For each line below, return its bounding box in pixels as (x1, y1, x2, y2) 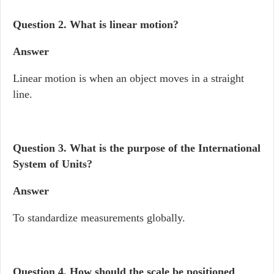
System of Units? (13, 158, 92, 170)
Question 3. (13, 142, 70, 154)
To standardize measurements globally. (13, 212, 185, 224)
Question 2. (13, 18, 70, 31)
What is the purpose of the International (70, 142, 261, 154)
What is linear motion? (70, 18, 179, 31)
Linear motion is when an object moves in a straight (13, 72, 244, 84)
